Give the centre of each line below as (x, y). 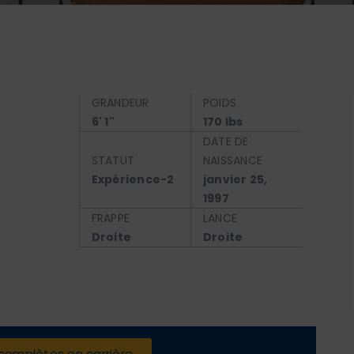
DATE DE (226, 141)
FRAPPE (111, 218)
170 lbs (223, 122)
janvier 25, (235, 179)
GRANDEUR (120, 103)
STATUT (113, 160)
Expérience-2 (133, 179)
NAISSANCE (233, 160)
